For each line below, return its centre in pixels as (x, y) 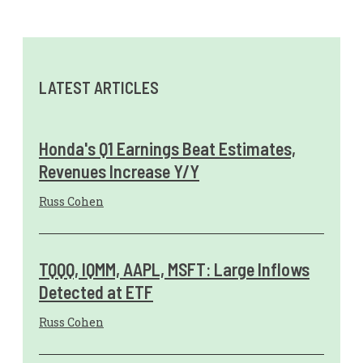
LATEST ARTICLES (99, 87)
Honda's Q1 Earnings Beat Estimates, (167, 149)
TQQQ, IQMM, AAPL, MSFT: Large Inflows (174, 269)
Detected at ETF (96, 292)
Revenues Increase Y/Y (119, 171)
